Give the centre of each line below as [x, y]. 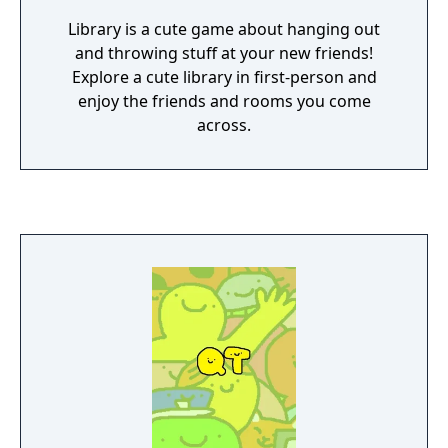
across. [224, 125]
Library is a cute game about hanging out [224, 29]
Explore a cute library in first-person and [224, 77]
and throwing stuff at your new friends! [224, 53]
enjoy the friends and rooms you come [224, 101]
